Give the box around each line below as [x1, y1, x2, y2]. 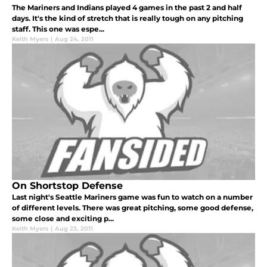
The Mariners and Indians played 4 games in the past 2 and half [12, 3, 242, 13]
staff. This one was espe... [12, 24, 104, 34]
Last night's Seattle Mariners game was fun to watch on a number [12, 193, 253, 202]
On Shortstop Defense [12, 180, 123, 192]
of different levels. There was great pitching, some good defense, [12, 203, 253, 213]
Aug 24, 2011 [55, 35, 94, 44]
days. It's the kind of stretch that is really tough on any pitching [12, 14, 243, 23]
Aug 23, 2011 [55, 225, 93, 233]
